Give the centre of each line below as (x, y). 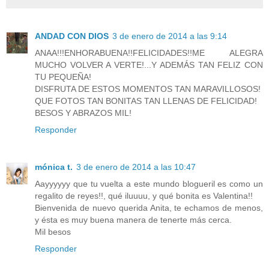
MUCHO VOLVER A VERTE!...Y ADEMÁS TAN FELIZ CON (149, 65)
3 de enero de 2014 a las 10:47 (136, 167)
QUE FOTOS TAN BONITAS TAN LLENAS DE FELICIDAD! (146, 101)
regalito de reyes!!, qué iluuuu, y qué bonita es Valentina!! (144, 196)
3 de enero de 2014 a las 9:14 (170, 36)
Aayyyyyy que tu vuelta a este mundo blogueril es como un (149, 184)
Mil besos (53, 232)
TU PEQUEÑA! (63, 77)
